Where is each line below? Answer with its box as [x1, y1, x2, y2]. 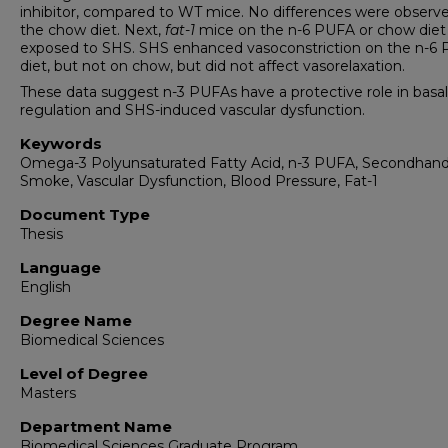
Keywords [20, 134, 102, 153]
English [20, 278, 71, 296]
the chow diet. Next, [20, 21, 165, 39]
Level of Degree [20, 364, 148, 383]
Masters [20, 384, 76, 402]
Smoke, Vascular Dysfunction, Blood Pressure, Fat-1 [20, 172, 378, 190]
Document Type [20, 205, 150, 224]
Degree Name [20, 311, 132, 330]
